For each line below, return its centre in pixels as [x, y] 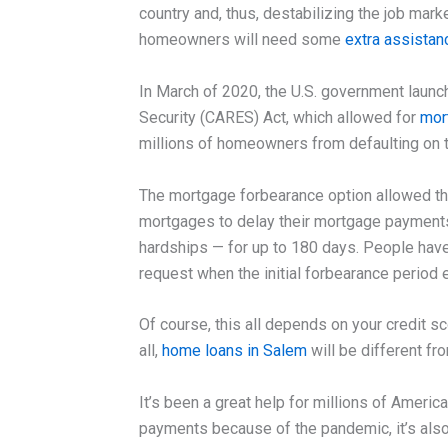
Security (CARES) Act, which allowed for [279, 117]
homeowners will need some [241, 40]
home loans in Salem [234, 351]
